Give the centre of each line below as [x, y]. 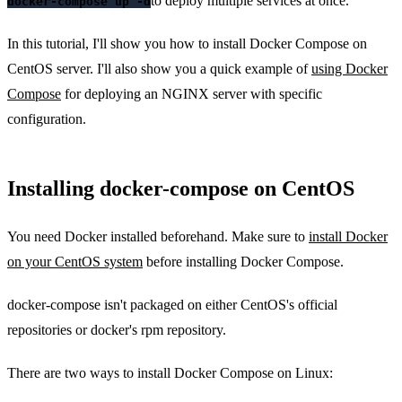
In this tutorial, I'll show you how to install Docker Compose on [187, 43]
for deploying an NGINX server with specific [192, 93]
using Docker [350, 68]
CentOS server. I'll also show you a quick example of [159, 68]
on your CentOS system [75, 261]
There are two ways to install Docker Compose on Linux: [170, 372]
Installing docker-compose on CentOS [181, 188]
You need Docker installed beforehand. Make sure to [158, 236]
